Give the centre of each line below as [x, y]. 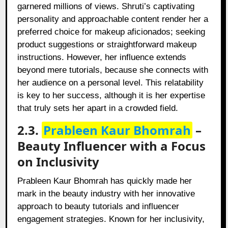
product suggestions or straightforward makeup [107, 45]
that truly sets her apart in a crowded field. [98, 108]
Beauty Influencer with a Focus [112, 146]
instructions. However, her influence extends [102, 58]
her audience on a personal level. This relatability [111, 83]
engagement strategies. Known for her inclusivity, [111, 219]
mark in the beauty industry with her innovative [106, 194]
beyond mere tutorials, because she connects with [113, 70]
